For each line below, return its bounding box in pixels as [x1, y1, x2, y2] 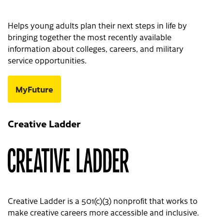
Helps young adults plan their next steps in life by [8, 20, 187, 31]
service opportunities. [8, 55, 87, 66]
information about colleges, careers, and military [8, 43, 184, 54]
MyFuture [15, 83, 53, 95]
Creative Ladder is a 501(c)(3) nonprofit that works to [8, 195, 198, 206]
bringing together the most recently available [8, 31, 171, 43]
